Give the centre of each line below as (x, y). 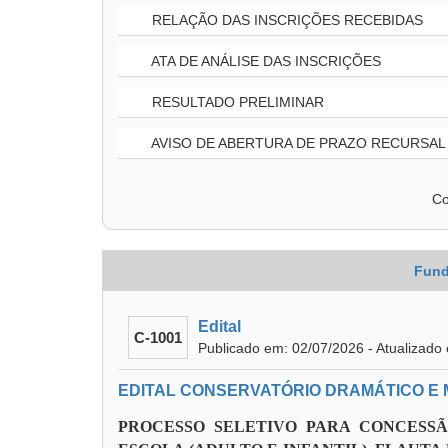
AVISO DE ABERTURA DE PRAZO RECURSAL (297, 143)
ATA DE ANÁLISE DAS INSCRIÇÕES (264, 61)
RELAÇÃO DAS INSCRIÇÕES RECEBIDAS (285, 20)
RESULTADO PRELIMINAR (236, 102)
